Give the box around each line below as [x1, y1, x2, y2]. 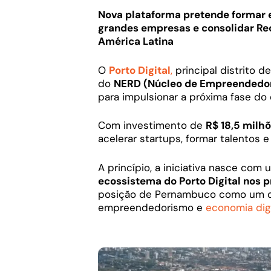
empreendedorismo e [98, 200, 206, 214]
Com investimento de [98, 119, 206, 132]
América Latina [98, 34, 174, 48]
